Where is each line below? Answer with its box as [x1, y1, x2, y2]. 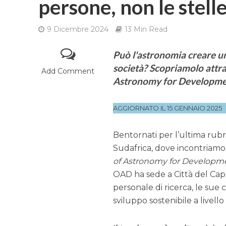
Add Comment [41, 67, 95, 76]
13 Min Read [124, 25, 167, 34]
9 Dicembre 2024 [46, 25, 108, 34]
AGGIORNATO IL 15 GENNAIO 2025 [113, 104, 222, 112]
